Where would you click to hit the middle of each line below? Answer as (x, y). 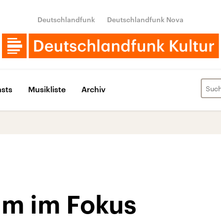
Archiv (93, 89)
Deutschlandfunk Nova (145, 19)
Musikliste (47, 89)
